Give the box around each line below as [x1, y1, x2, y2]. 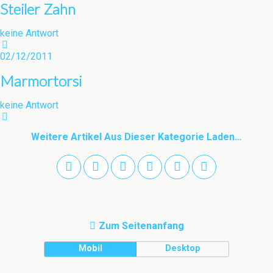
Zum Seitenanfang [98, 220, 184, 232]
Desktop [165, 243, 200, 254]
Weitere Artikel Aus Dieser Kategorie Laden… [31, 131, 242, 143]
